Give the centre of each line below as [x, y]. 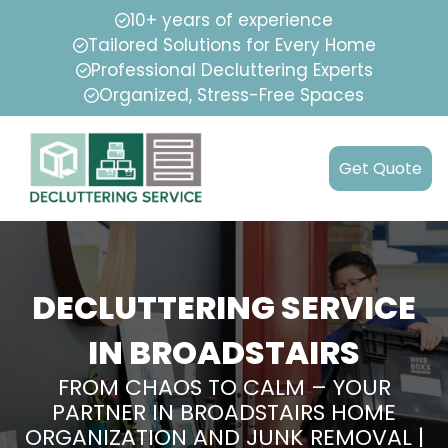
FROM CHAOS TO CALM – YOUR [224, 388]
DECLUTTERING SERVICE [224, 308]
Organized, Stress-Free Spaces [231, 95]
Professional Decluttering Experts [231, 70]
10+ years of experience [231, 20]
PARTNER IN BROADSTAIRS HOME [224, 413]
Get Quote [380, 169]
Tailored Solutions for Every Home [231, 45]
